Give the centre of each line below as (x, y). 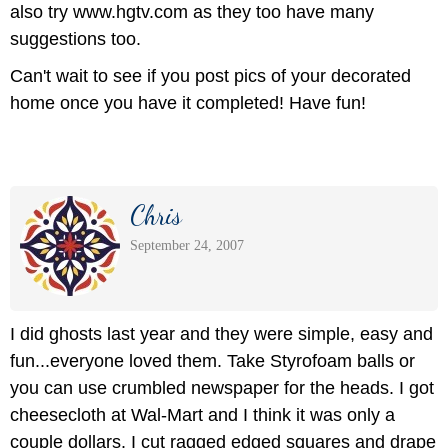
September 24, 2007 (187, 245)
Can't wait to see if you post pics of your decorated (210, 75)
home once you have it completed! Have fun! (188, 102)
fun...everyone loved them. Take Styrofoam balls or (212, 360)
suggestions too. (75, 38)
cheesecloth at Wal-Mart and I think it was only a (202, 414)
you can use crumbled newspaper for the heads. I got (222, 387)
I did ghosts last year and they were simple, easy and (221, 333)
